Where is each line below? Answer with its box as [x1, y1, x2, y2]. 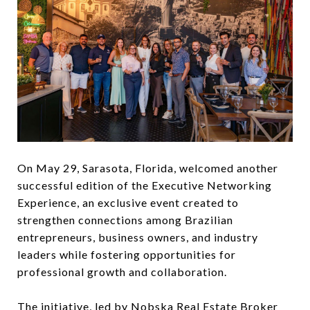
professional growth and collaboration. [17, 264, 227, 278]
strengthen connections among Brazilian [17, 212, 233, 226]
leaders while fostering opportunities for [17, 247, 236, 261]
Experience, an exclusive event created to [17, 195, 239, 209]
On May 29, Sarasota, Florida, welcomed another [17, 161, 278, 174]
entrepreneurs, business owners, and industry [17, 230, 258, 244]
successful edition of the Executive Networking [17, 178, 272, 192]
